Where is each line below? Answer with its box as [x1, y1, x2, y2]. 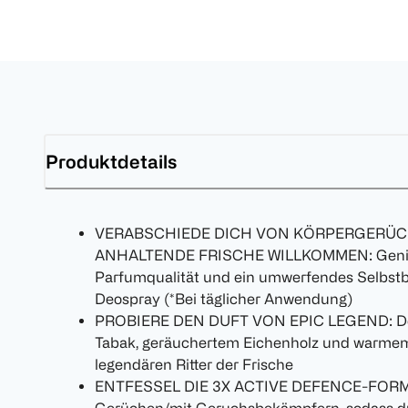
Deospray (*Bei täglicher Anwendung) [95, 291, 352, 308]
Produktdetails [46, 150, 177, 172]
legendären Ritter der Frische [95, 356, 293, 373]
